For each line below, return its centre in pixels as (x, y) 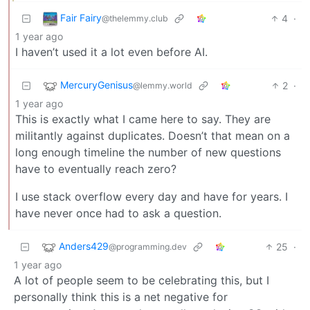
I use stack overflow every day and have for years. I (152, 197)
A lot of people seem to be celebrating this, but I (142, 281)
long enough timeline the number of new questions (148, 153)
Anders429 (84, 246)
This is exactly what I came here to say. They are (143, 119)
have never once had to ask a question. (118, 213)
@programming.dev (148, 247)
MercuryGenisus (97, 85)
